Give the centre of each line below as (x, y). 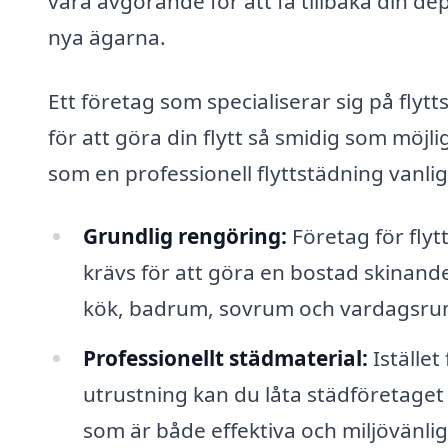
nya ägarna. (107, 36)
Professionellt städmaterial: (225, 358)
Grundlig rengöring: (184, 236)
